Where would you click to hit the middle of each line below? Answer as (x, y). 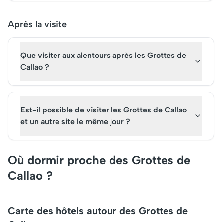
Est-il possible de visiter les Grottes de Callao (104, 110)
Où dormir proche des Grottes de (99, 160)
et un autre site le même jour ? (75, 122)
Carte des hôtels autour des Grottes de (98, 211)
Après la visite (37, 24)
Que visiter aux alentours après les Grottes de (103, 55)
